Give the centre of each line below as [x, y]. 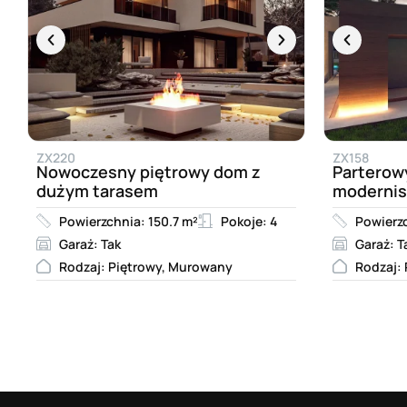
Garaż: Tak [90, 243]
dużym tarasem [97, 190]
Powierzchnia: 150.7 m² [129, 221]
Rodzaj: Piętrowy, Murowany [146, 266]
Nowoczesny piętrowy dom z [149, 171]
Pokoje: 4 [249, 221]
